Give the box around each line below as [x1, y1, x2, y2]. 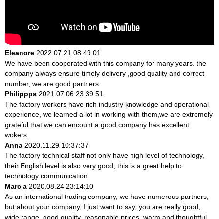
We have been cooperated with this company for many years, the [5, 59, 206, 67]
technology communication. [5, 172, 89, 180]
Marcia [5, 182, 27, 190]
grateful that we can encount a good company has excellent [5, 120, 189, 129]
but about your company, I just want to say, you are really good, [5, 202, 200, 211]
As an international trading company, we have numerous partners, [5, 192, 209, 200]
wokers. [5, 131, 29, 139]
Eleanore [5, 48, 34, 57]
